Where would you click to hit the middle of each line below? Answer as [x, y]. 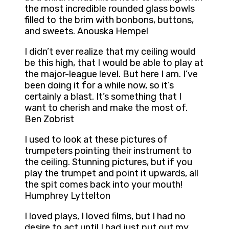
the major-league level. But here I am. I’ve [111, 74]
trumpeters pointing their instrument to [108, 151]
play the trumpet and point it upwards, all [111, 174]
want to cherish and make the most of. [106, 108]
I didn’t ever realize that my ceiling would [110, 52]
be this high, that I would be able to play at [114, 63]
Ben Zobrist [49, 119]
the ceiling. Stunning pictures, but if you [108, 162]
